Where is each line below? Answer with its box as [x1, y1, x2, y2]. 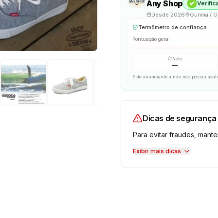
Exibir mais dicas [133, 147, 181, 155]
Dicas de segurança [143, 113, 217, 123]
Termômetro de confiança [138, 24, 207, 31]
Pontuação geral [132, 36, 170, 42]
